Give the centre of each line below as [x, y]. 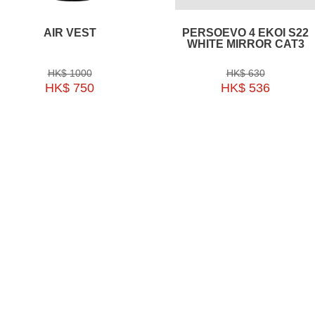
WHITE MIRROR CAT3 [245, 44]
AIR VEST [70, 32]
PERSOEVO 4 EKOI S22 [245, 32]
